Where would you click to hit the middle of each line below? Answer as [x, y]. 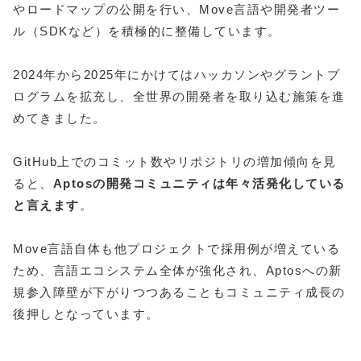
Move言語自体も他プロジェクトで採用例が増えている [176, 249]
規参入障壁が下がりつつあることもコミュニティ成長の [179, 293]
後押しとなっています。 [86, 314]
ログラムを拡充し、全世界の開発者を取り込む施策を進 [179, 97]
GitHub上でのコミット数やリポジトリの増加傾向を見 [175, 162]
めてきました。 [60, 118]
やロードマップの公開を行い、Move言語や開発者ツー [176, 10]
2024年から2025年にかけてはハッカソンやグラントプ [176, 75]
